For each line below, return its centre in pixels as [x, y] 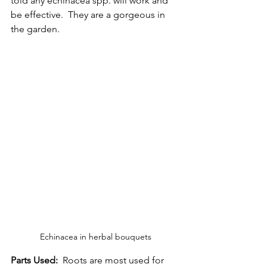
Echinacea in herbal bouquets [95, 236]
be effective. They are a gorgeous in [89, 14]
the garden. [36, 29]
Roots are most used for [112, 260]
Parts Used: [34, 260]
